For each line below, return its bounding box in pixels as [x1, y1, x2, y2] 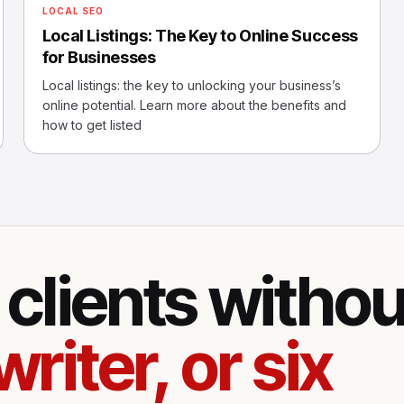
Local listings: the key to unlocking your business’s [41, 78, 341, 93]
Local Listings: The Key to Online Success [41, 26, 358, 45]
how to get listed [41, 117, 142, 133]
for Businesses [41, 48, 156, 67]
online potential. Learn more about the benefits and [41, 97, 346, 113]
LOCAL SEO [41, 5, 104, 16]
